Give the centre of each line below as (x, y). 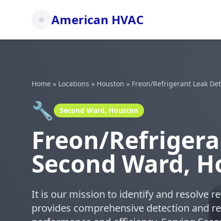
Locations (74, 84)
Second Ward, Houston (99, 110)
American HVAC (97, 19)
